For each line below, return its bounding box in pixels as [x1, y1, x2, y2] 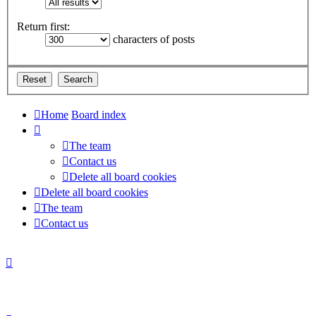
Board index [71, 108, 126, 121]
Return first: [17, 20, 70, 33]
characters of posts [110, 33, 195, 46]
